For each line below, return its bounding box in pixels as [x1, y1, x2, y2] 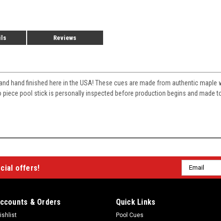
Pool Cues [115, 211, 144, 219]
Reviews [53, 34, 77, 41]
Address [182, 171, 208, 179]
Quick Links [115, 197, 156, 207]
